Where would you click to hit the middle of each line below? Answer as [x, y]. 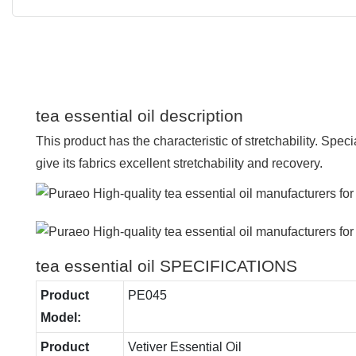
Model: [60, 317]
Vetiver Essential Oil [184, 346]
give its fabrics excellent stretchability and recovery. [179, 163]
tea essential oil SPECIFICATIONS [166, 265]
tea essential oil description [139, 115]
